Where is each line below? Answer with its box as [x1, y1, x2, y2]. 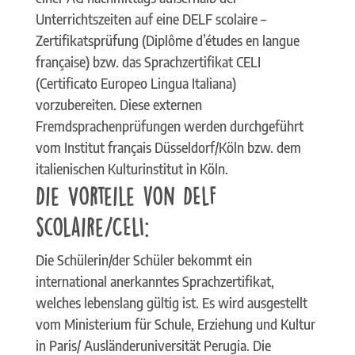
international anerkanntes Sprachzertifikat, [35, 272, 274, 290]
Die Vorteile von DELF [35, 182, 217, 207]
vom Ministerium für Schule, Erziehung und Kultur [35, 315, 315, 333]
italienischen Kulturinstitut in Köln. [35, 159, 228, 177]
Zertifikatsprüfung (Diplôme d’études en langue [35, 31, 300, 49]
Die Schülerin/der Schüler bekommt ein [35, 250, 252, 269]
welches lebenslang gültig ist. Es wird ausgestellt [35, 293, 307, 311]
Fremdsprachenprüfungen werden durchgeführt [35, 116, 303, 135]
